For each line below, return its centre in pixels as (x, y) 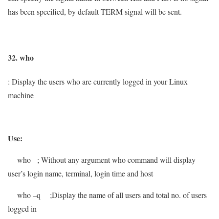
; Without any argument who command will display (116, 159)
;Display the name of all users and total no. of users (128, 195)
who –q (25, 195)
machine (21, 95)
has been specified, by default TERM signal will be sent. (96, 12)
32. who (21, 57)
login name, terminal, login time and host (90, 173)
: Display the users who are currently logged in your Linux (98, 81)
